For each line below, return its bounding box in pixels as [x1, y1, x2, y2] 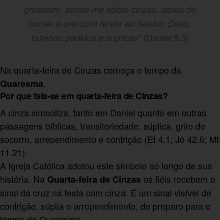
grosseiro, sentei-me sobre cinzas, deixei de [24, 2, 196, 15]
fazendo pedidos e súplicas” [31, 31, 141, 44]
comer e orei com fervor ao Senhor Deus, [29, 17, 191, 29]
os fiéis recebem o [141, 172, 215, 186]
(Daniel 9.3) [140, 30, 189, 44]
